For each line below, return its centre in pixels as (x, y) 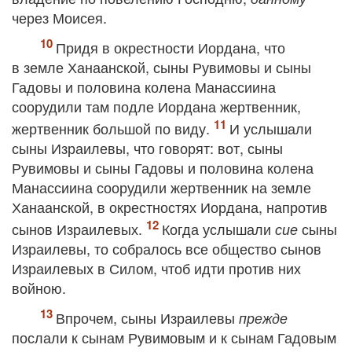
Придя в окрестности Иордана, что (170, 47)
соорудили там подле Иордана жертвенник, (156, 106)
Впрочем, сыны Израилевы (147, 317)
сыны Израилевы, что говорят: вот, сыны (147, 148)
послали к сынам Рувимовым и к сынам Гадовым (174, 337)
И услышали (271, 128)
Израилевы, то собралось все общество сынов (167, 248)
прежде (263, 318)
